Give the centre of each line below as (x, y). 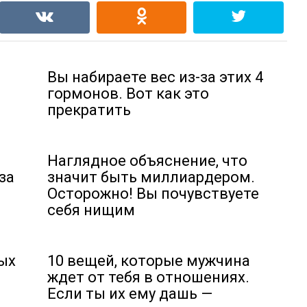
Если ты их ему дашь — (130, 293)
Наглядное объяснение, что (147, 160)
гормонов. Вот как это (128, 93)
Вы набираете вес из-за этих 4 (155, 77)
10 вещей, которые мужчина (149, 260)
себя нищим (91, 210)
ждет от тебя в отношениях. (148, 277)
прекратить (89, 110)
